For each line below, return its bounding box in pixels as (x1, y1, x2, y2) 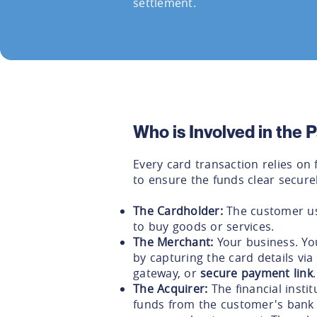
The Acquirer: (133, 281, 208, 297)
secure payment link (200, 265, 313, 282)
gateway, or (133, 265, 200, 282)
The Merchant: (133, 234, 214, 250)
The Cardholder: (133, 203, 223, 219)
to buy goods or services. (133, 219, 275, 235)
